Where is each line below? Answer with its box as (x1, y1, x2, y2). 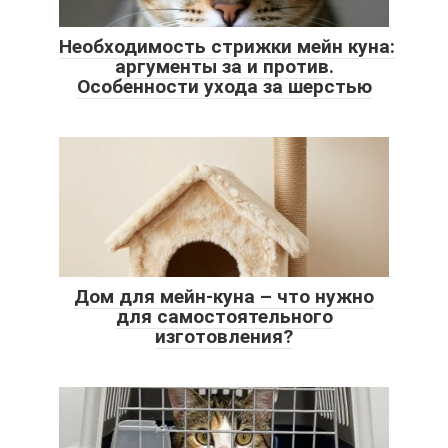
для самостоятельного (115, 305, 333, 329)
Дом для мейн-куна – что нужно (74, 285, 374, 309)
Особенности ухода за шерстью (76, 75, 372, 99)
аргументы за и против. (114, 55, 334, 79)
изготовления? (155, 325, 293, 349)
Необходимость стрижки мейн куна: (59, 35, 395, 59)
